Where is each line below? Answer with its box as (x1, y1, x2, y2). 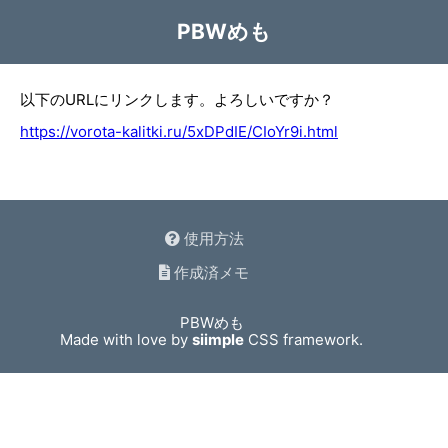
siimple (192, 330, 245, 349)
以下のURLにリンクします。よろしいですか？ (20, 90, 334, 109)
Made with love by (60, 330, 193, 349)
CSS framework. (244, 330, 364, 349)
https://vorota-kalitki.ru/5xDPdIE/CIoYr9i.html (20, 122, 338, 141)
